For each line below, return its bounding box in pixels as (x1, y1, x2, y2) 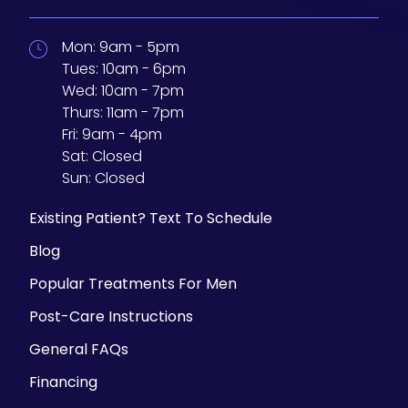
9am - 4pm (82, 124, 162, 145)
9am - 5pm (99, 36, 179, 57)
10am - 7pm (101, 80, 184, 101)
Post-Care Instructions (29, 306, 193, 327)
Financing (29, 372, 97, 393)
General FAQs (29, 339, 128, 360)
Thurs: (62, 102, 103, 123)
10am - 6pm (102, 58, 186, 79)
